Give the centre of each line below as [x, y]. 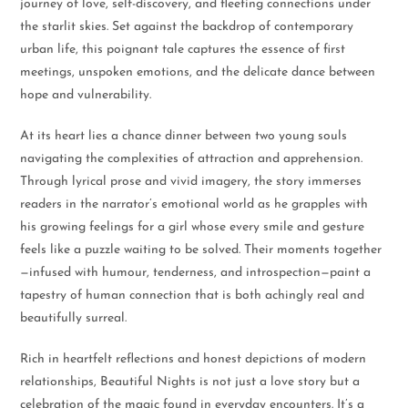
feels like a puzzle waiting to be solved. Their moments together [201, 250]
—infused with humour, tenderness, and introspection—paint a [196, 273]
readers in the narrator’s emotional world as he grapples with [194, 204]
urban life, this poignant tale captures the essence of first [183, 50]
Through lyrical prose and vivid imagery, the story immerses [191, 182]
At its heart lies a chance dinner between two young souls [184, 136]
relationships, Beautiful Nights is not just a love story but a [190, 382]
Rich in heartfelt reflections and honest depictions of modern [194, 359]
